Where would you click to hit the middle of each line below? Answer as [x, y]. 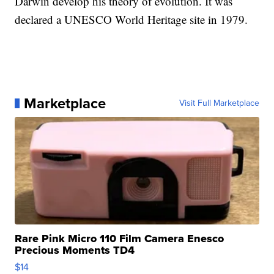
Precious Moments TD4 [75, 250]
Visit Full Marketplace [219, 103]
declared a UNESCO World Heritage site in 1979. [131, 19]
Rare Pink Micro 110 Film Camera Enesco [120, 239]
